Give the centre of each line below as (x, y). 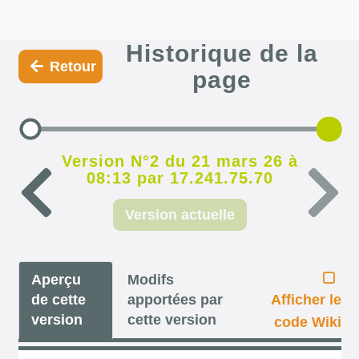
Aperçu (56, 279)
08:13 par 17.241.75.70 (179, 178)
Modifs (150, 279)
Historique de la (222, 53)
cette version (171, 319)
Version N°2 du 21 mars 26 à (179, 161)
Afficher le (306, 300)
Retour (73, 66)
